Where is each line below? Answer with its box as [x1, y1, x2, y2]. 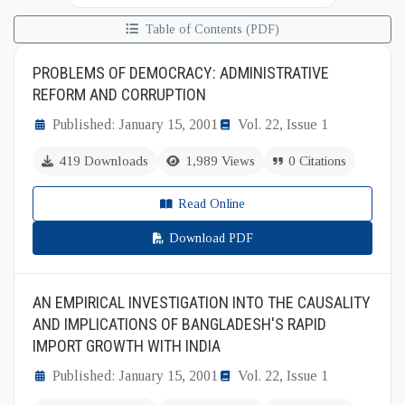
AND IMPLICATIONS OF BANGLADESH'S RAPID [33, 315, 326, 334]
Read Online [178, 197, 245, 211]
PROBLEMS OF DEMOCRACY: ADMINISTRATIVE [33, 63, 329, 82]
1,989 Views [185, 154, 255, 168]
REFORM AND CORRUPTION [33, 85, 206, 104]
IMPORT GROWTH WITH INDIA [33, 336, 221, 355]
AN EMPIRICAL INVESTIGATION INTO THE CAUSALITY [33, 293, 371, 312]
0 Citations [288, 154, 346, 168]
